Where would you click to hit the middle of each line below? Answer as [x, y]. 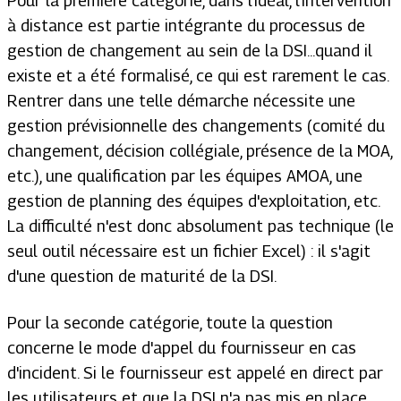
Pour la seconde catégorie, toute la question [170, 323]
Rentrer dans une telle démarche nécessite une [181, 101]
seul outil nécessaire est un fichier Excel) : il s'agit [189, 251]
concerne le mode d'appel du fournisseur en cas [182, 348]
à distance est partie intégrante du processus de [186, 26]
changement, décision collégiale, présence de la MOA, [200, 151]
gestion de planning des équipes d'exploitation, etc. [193, 201]
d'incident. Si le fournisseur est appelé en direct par [195, 373]
